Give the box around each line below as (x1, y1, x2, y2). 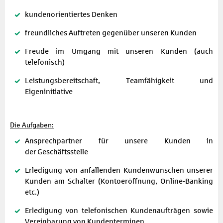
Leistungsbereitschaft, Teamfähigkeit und (25, 76, 213, 85)
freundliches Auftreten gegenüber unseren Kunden (25, 28, 197, 37)
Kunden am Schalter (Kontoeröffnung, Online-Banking (25, 177, 213, 185)
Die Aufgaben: (10, 121, 54, 129)
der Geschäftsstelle (25, 147, 88, 156)
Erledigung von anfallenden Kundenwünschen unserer (25, 166, 213, 174)
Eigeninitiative (25, 87, 73, 96)
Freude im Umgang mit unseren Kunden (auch (25, 47, 213, 55)
